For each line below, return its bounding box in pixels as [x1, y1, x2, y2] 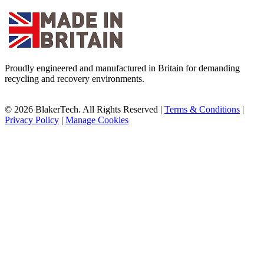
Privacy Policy [5, 115, 59, 126]
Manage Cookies [65, 115, 128, 126]
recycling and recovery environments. [5, 74, 144, 84]
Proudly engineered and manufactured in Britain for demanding [5, 63, 240, 74]
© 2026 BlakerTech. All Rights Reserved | [5, 104, 164, 115]
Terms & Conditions [164, 104, 240, 115]
